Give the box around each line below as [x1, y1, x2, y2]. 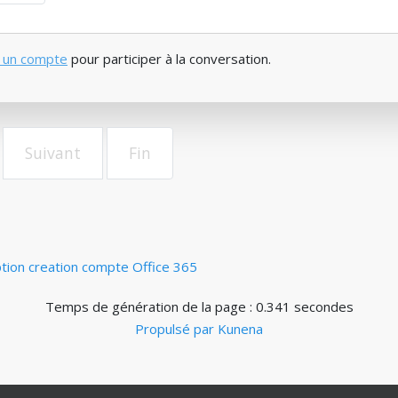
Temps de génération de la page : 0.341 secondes [44, 298, 354, 315]
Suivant [25, 142, 81, 163]
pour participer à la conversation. [68, 50, 271, 68]
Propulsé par [135, 320, 218, 338]
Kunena [218, 320, 263, 338]
